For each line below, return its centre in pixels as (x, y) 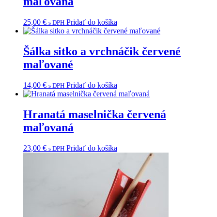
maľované (48, 65)
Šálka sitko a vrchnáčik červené (102, 52)
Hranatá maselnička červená (95, 115)
